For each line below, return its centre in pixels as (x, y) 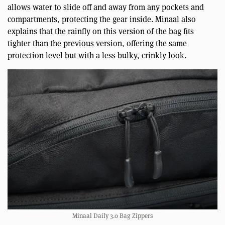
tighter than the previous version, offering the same (97, 43)
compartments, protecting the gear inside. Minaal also (102, 19)
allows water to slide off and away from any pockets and (106, 7)
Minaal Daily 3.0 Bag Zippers (113, 215)
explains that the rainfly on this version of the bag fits (101, 31)
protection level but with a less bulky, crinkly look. (97, 55)
